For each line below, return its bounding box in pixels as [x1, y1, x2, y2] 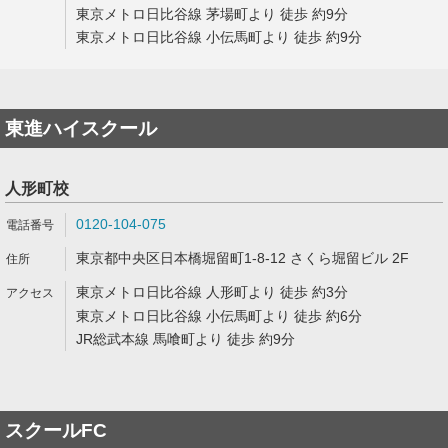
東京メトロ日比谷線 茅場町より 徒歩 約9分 [76, 6, 348, 22]
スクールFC [5, 420, 107, 441]
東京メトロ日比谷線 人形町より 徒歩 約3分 [76, 284, 348, 300]
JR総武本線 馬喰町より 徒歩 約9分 [76, 331, 295, 347]
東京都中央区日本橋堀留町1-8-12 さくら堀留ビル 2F [76, 250, 409, 266]
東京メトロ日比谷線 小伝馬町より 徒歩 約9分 [76, 29, 362, 45]
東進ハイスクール [5, 118, 157, 139]
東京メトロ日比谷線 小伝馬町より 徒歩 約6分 [76, 308, 362, 324]
